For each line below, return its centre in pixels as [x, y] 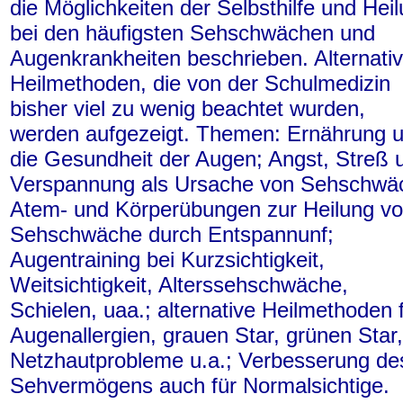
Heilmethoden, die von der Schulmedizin [200, 83]
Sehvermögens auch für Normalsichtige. [200, 385]
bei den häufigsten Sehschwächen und [193, 33]
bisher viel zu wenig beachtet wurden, [188, 108]
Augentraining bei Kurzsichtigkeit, [167, 260]
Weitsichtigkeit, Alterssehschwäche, [179, 285]
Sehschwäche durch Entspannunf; [172, 234]
